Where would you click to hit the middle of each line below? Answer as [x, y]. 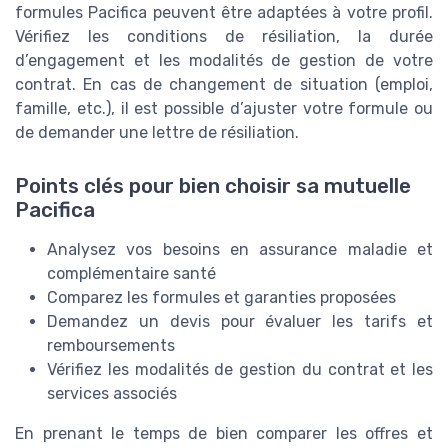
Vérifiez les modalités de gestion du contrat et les [240, 369]
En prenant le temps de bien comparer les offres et [224, 433]
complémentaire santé [131, 273]
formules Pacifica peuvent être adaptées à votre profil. [224, 12]
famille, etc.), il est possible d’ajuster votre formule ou [224, 108]
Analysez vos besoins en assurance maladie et [240, 249]
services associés [112, 393]
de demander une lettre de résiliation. [157, 132]
